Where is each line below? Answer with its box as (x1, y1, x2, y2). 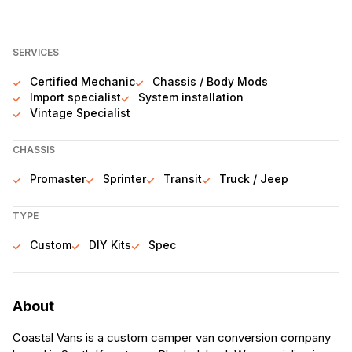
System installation (138, 90, 244, 104)
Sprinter (103, 172, 146, 185)
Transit (163, 172, 202, 185)
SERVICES (13, 46, 59, 58)
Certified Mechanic (30, 75, 135, 88)
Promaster (30, 172, 86, 185)
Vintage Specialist (30, 106, 130, 119)
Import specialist (30, 90, 121, 104)
